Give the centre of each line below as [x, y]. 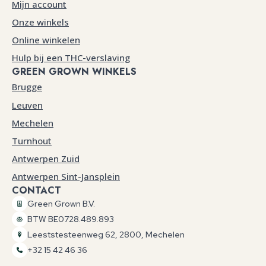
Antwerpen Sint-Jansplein [66, 177]
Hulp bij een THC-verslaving [71, 58]
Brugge [27, 87]
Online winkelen [46, 39]
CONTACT [37, 191]
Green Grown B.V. [61, 203]
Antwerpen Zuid [46, 159]
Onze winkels [40, 22]
